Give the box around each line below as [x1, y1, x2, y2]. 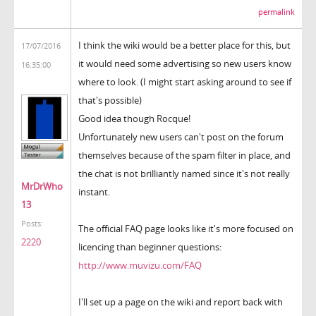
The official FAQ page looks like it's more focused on [78, 221, 293, 235]
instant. [78, 185, 110, 198]
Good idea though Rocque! [78, 111, 190, 125]
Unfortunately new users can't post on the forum [78, 130, 284, 143]
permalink [258, 6, 295, 17]
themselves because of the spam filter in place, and [78, 148, 291, 162]
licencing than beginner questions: [78, 240, 221, 253]
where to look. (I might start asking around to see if [78, 75, 291, 88]
